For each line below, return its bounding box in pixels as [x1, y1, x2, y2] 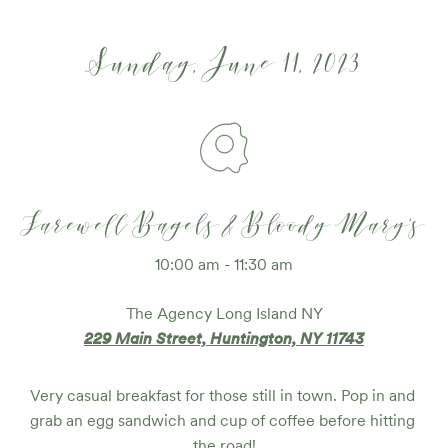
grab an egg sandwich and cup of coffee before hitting [29, 411, 415, 430]
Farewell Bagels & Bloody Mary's [24, 206, 424, 243]
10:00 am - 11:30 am [155, 255, 293, 274]
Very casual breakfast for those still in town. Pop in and [29, 386, 415, 405]
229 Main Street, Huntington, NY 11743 [84, 329, 364, 348]
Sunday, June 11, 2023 [87, 41, 361, 84]
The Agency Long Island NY [125, 304, 323, 323]
